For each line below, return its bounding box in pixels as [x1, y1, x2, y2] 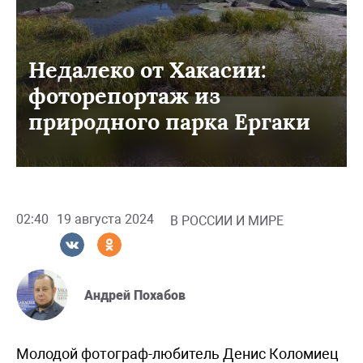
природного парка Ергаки [28, 107, 310, 135]
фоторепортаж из [28, 81, 220, 109]
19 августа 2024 [57, 211, 154, 228]
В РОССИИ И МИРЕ [170, 212, 284, 228]
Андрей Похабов [84, 288, 186, 304]
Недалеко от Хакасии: [28, 55, 267, 83]
